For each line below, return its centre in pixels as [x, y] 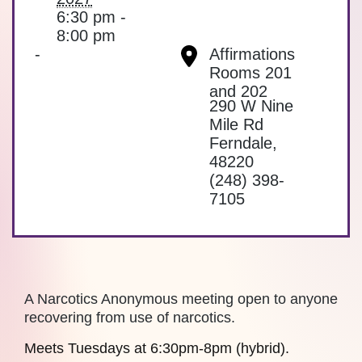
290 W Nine [251, 106]
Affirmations [252, 55]
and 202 [238, 92]
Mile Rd [236, 125]
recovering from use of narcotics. [130, 318]
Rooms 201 [250, 73]
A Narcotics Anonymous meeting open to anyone [181, 299]
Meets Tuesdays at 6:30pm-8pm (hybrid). [157, 349]
